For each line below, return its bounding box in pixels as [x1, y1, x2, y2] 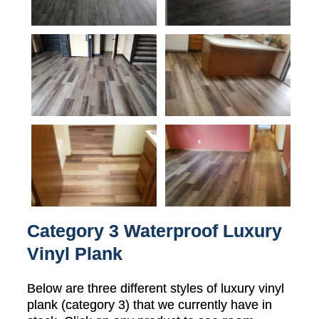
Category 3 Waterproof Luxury [27, 221, 282, 241]
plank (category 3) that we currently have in [27, 298, 272, 313]
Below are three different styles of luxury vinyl [27, 281, 284, 296]
